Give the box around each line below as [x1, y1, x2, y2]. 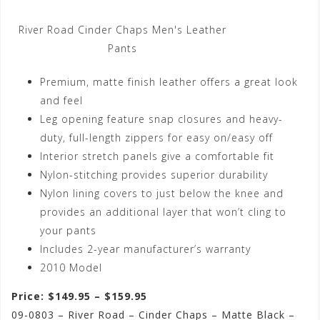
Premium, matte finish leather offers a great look [40, 75, 298, 89]
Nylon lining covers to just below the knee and [40, 186, 284, 201]
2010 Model [40, 261, 102, 275]
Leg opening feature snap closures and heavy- [40, 112, 283, 126]
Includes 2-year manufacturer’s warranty [40, 242, 251, 256]
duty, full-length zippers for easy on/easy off [40, 131, 273, 145]
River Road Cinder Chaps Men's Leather [18, 23, 226, 37]
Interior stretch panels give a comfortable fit [40, 149, 274, 164]
